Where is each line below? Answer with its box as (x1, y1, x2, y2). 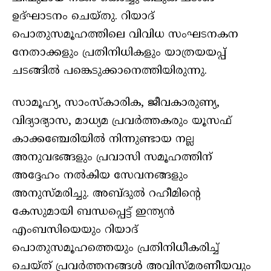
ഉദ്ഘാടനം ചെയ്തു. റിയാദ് (12, 9, 154, 24)
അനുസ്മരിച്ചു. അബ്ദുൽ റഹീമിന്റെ (12, 187, 200, 201)
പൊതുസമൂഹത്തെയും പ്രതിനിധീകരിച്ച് (12, 241, 219, 256)
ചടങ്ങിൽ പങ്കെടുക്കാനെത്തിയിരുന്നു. (12, 64, 207, 78)
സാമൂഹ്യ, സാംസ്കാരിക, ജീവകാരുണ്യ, (12, 96, 220, 111)
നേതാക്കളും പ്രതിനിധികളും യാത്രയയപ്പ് (12, 45, 226, 60)
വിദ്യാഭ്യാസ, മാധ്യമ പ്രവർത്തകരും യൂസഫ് (12, 114, 232, 129)
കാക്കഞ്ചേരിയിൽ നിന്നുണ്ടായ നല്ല (12, 132, 194, 147)
